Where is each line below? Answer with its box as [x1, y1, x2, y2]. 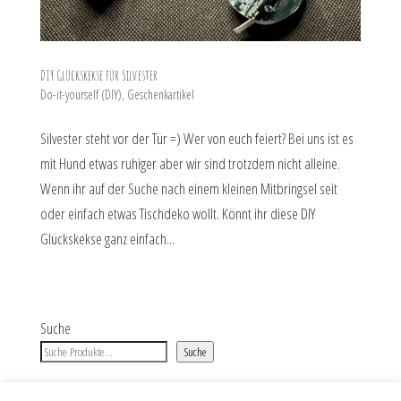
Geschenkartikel [126, 86, 194, 104]
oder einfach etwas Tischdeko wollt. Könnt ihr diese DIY [39, 203, 315, 225]
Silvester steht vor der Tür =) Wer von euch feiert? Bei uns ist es [39, 128, 354, 149]
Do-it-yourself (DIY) [39, 86, 122, 104]
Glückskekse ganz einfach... [39, 228, 175, 250]
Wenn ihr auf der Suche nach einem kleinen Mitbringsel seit [39, 178, 337, 200]
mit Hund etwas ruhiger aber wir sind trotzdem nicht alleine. [39, 153, 340, 175]
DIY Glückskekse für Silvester [39, 66, 158, 85]
